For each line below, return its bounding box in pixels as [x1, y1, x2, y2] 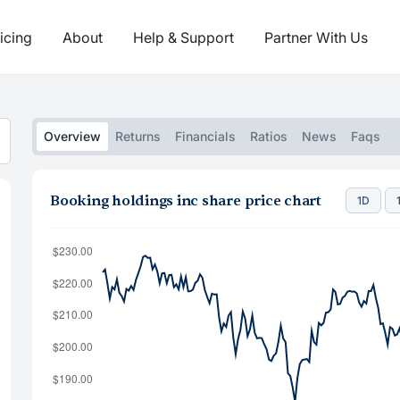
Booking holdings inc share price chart [50, 191, 321, 210]
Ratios [250, 129, 287, 144]
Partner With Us [264, 28, 368, 46]
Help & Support [133, 28, 234, 46]
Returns [115, 129, 161, 144]
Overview [44, 129, 101, 144]
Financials [175, 129, 236, 144]
